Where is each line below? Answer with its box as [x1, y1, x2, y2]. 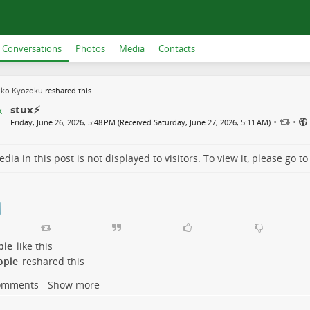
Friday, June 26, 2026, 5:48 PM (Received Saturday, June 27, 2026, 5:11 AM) [10, 117, 271, 127]
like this [13, 239, 53, 253]
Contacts [158, 42, 195, 55]
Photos [75, 42, 105, 55]
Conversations [2, 42, 62, 55]
